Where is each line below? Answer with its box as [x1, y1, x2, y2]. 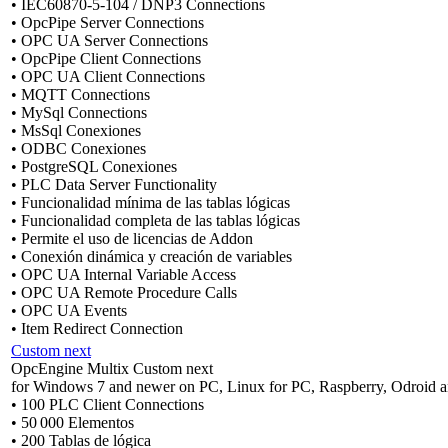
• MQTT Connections [11, 85, 150, 103]
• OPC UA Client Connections [11, 67, 205, 85]
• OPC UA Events [11, 301, 127, 319]
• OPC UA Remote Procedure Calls [11, 283, 237, 301]
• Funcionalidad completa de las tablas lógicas [11, 211, 300, 229]
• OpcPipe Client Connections [11, 49, 201, 67]
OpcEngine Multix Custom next [11, 359, 213, 377]
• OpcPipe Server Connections [11, 13, 204, 31]
